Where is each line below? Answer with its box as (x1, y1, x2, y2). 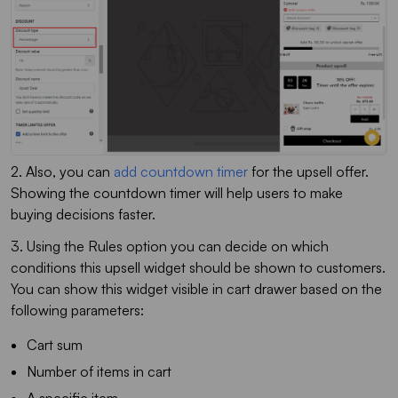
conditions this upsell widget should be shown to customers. (11, 258, 386, 276)
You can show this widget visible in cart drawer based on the (11, 279, 382, 298)
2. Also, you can (11, 162, 114, 180)
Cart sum (27, 335, 83, 354)
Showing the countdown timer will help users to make (11, 183, 343, 202)
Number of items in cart (27, 362, 171, 380)
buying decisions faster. (11, 204, 155, 223)
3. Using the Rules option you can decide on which (11, 236, 329, 255)
